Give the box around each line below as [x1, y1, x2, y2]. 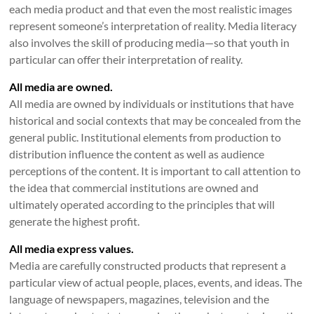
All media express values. [9, 242, 135, 255]
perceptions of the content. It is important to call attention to [9, 164, 301, 177]
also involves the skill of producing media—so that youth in [9, 36, 290, 49]
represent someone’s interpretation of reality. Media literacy [9, 19, 297, 32]
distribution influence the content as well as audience [9, 147, 265, 161]
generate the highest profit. [9, 214, 140, 228]
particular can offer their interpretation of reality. [9, 53, 243, 66]
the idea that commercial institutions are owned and [9, 181, 259, 194]
